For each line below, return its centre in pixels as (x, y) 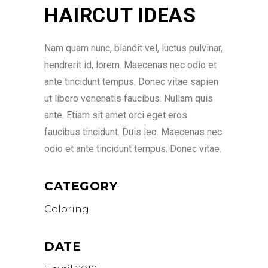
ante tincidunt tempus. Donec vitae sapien (131, 82)
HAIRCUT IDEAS (121, 15)
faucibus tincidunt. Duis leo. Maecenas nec (133, 132)
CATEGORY (81, 186)
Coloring (67, 209)
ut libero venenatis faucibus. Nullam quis (129, 98)
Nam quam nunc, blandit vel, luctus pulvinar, (133, 48)
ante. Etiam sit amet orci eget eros (116, 115)
